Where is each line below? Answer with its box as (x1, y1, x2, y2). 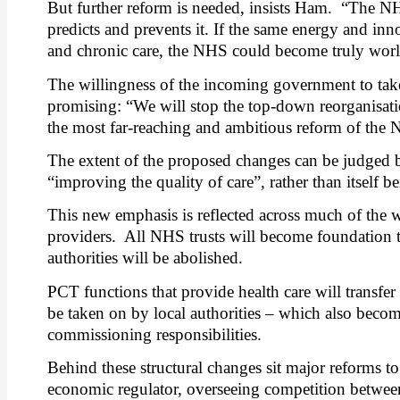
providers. (47, 227, 116, 246)
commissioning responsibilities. (47, 324, 262, 344)
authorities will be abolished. (47, 248, 243, 268)
